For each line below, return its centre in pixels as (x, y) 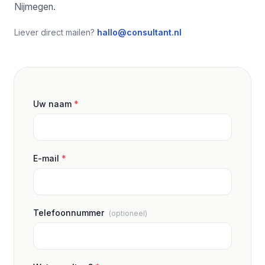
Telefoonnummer (70, 213)
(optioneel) (128, 213)
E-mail (47, 158)
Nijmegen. (35, 7)
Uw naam (54, 104)
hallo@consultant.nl (139, 32)
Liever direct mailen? (56, 32)
